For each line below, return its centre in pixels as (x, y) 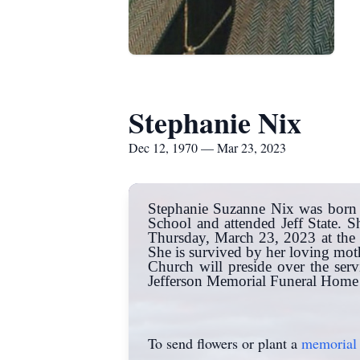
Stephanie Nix (215, 122)
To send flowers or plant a (225, 343)
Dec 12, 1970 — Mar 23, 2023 (207, 147)
